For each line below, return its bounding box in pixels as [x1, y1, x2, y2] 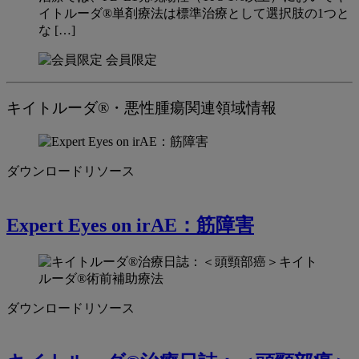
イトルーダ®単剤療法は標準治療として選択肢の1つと [38, 6, 349, 20]
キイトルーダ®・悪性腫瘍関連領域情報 [6, 99, 276, 117]
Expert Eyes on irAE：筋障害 [6, 215, 254, 236]
